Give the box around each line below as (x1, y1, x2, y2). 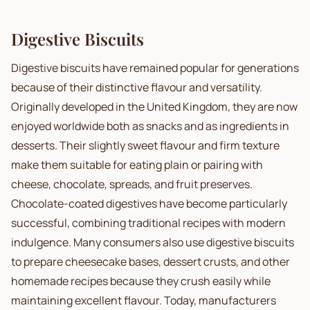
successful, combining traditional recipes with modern (11, 215, 286, 230)
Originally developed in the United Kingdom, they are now (11, 99, 298, 114)
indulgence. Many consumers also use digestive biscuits (11, 235, 294, 250)
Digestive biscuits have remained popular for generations (11, 60, 299, 75)
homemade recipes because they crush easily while (11, 273, 271, 289)
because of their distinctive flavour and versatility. (11, 80, 262, 95)
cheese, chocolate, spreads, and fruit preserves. (11, 176, 253, 192)
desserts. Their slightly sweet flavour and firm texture (11, 138, 280, 153)
